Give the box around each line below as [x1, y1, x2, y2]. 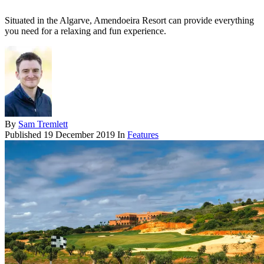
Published [5, 130, 44, 140]
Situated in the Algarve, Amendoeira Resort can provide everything [5, 15, 254, 26]
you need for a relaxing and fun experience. [5, 26, 166, 37]
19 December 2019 [44, 130, 115, 140]
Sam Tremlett [18, 119, 68, 130]
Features [127, 130, 159, 140]
